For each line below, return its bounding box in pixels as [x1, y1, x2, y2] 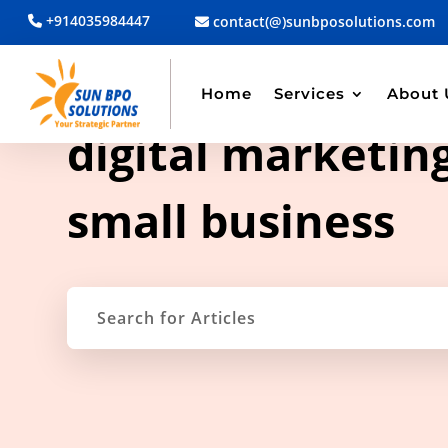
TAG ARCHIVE [67, 93, 169, 112]
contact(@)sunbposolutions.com [209, 12, 436, 31]
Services [273, 84, 345, 104]
